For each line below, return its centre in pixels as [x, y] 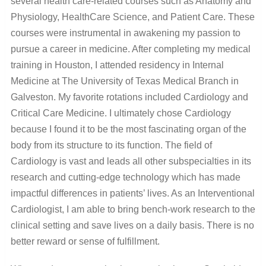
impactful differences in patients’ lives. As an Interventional [132, 193]
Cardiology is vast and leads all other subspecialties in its [131, 161]
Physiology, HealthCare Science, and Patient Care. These [132, 17]
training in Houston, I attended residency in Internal [117, 65]
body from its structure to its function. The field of [111, 145]
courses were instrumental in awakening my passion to [125, 33]
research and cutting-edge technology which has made [125, 177]
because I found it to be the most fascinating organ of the [128, 129]
